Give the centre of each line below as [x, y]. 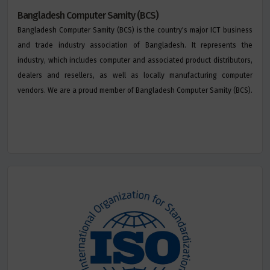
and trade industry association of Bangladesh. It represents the [135, 45]
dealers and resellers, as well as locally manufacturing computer [135, 75]
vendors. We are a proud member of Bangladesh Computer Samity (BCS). [135, 90]
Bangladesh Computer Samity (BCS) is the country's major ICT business [135, 30]
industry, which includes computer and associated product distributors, [135, 60]
